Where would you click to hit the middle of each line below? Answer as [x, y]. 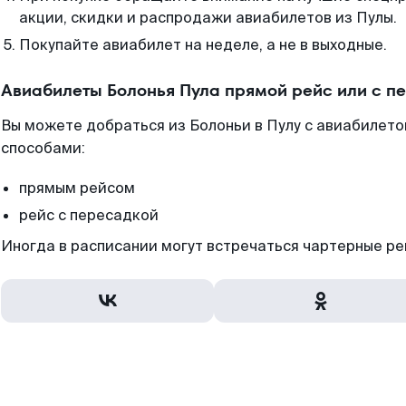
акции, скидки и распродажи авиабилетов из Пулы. [208, 18]
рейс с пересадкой [89, 215]
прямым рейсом [77, 188]
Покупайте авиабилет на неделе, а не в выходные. [203, 45]
